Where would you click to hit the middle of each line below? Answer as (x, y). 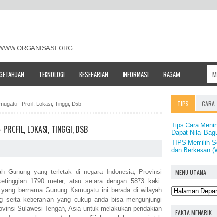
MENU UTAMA (191, 172)
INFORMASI (136, 74)
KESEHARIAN (94, 74)
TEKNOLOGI (52, 74)
